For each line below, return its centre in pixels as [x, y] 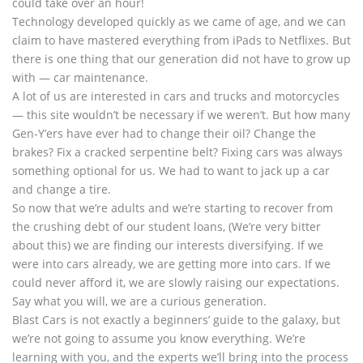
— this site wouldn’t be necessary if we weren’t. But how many [181, 114]
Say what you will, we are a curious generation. [139, 301]
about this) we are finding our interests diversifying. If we [168, 245]
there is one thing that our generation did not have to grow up [181, 58]
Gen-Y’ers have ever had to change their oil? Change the [164, 133]
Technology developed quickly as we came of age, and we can [179, 21]
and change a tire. [62, 189]
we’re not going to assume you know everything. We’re [159, 338]
